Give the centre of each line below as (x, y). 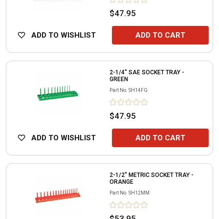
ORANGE (121, 182)
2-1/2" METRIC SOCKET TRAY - (152, 175)
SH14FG (138, 90)
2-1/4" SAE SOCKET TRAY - (147, 72)
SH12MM (139, 193)
